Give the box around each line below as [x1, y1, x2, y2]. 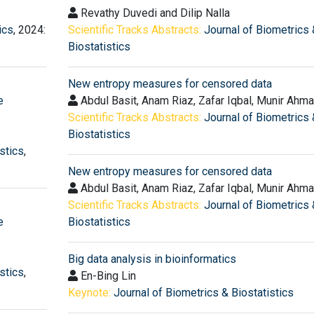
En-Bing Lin [77, 268, 136, 282]
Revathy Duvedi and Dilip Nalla [77, 6, 230, 20]
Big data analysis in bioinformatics [67, 252, 236, 266]
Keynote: [67, 285, 111, 299]
